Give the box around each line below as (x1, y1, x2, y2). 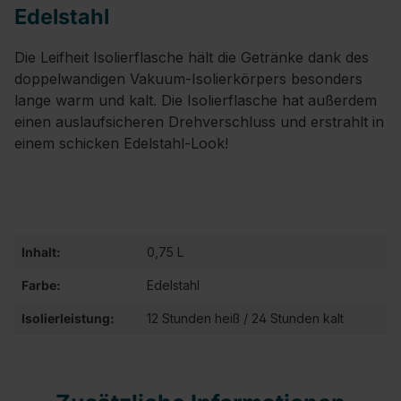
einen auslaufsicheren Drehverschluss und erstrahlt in (14, 113, 384, 131)
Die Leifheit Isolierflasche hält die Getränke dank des (14, 48, 369, 66)
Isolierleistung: (21, 311, 115, 326)
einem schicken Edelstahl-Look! (14, 134, 228, 152)
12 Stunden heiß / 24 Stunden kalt (147, 311, 344, 326)
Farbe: (21, 277, 61, 293)
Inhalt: (21, 244, 61, 260)
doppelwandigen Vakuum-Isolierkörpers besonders (14, 70, 363, 88)
